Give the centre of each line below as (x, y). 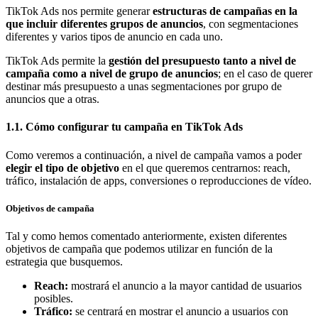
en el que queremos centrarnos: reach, (206, 168)
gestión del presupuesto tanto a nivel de (201, 61)
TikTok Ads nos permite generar (78, 11)
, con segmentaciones (251, 24)
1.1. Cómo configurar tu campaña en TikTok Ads (124, 127)
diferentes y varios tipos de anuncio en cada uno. (114, 37)
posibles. (54, 298)
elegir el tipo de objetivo (64, 168)
